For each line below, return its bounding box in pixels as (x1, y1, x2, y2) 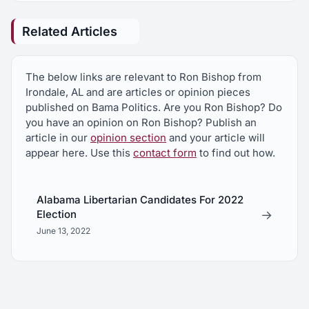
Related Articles (22, 24, 117, 39)
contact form (133, 146, 197, 159)
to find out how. (197, 146, 275, 159)
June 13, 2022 (37, 226, 90, 236)
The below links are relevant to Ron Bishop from (26, 70, 261, 83)
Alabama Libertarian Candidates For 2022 (37, 193, 243, 206)
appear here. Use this (26, 146, 133, 159)
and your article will (166, 131, 265, 144)
